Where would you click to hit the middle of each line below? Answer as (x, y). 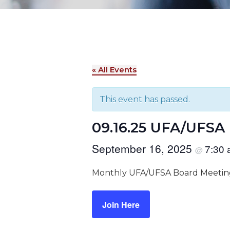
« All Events (114, 70)
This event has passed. (145, 100)
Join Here (121, 204)
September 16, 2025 (143, 149)
